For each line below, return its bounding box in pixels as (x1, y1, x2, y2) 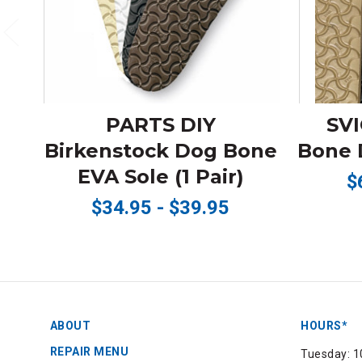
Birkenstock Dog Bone (44, 139, 277, 163)
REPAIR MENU (49, 345, 128, 359)
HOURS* (301, 319, 347, 333)
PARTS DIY (105, 113, 216, 137)
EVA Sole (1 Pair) (77, 165, 244, 189)
